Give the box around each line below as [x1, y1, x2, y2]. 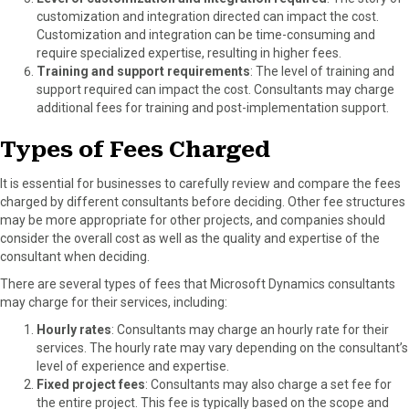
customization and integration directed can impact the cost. [37, 8, 379, 24]
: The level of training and [250, 63, 394, 79]
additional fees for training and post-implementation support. [37, 100, 389, 115]
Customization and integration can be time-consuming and [37, 26, 375, 42]
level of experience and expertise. [37, 358, 229, 373]
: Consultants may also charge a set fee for [145, 376, 392, 392]
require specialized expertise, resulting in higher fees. [37, 45, 341, 60]
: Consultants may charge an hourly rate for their [111, 321, 389, 337]
